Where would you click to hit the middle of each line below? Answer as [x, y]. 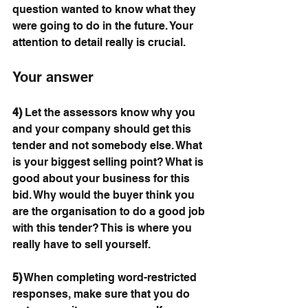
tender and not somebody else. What [109, 146]
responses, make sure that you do [102, 294]
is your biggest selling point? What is [109, 162]
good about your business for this [102, 179]
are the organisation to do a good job [110, 212]
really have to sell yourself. [81, 245]
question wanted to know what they [106, 10]
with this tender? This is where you [103, 228]
